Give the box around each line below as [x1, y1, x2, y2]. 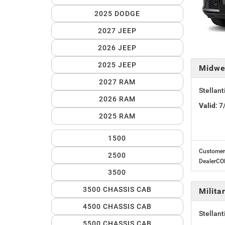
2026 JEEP [97, 44, 137, 52]
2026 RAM [98, 95, 136, 103]
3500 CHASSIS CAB [82, 185, 152, 194]
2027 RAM [98, 78, 136, 86]
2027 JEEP [97, 27, 137, 35]
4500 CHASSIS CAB [82, 202, 152, 211]
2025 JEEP [97, 61, 137, 69]
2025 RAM [98, 112, 136, 121]
